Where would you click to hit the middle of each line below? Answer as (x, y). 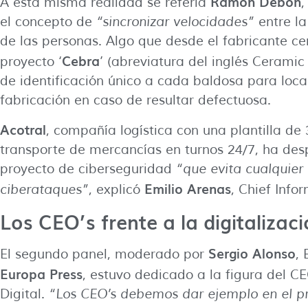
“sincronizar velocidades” (175, 22)
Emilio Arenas (188, 189)
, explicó (117, 190)
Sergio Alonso (252, 253)
